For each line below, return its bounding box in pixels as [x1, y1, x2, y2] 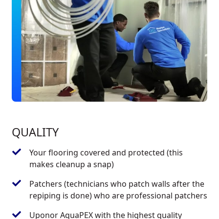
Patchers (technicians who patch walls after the [29, 178, 204, 190]
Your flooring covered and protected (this [29, 147, 183, 158]
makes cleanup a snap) [29, 159, 114, 170]
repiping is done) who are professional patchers [29, 190, 207, 201]
